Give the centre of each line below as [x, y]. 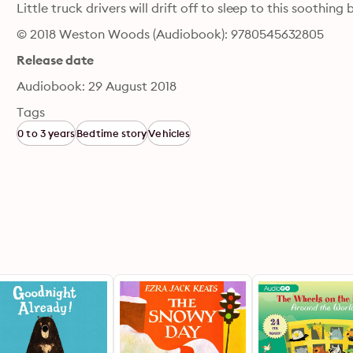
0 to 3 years [46, 133]
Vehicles [169, 133]
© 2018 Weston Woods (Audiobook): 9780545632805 [171, 34]
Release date [55, 60]
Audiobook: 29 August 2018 [97, 86]
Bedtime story [112, 133]
